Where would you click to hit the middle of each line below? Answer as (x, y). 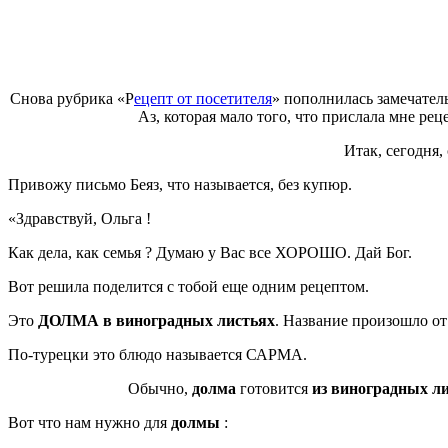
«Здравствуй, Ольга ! (79, 218)
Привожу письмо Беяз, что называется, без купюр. (180, 184)
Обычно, (160, 388)
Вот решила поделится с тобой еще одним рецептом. (188, 286)
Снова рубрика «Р (72, 98)
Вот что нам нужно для (87, 422)
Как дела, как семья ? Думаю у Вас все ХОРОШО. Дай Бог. (210, 252)
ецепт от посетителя (203, 98)
